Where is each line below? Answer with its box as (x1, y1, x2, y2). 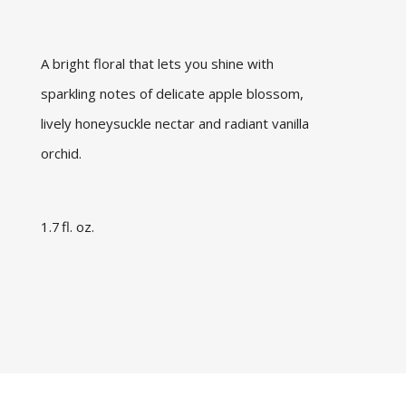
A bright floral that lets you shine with (40, 54, 274, 73)
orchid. (40, 144, 85, 163)
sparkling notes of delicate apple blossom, (40, 84, 304, 103)
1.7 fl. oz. (40, 217, 100, 237)
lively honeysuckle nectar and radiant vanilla (40, 114, 309, 133)
